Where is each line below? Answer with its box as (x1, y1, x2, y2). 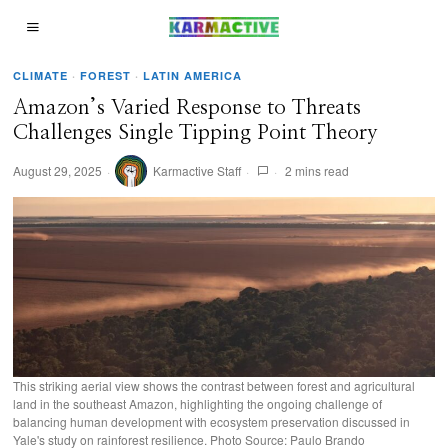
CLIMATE (13, 68, 69, 83)
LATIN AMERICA (143, 68, 243, 83)
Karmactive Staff (153, 162, 242, 179)
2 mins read (282, 162, 350, 179)
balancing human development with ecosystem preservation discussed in (13, 413, 411, 431)
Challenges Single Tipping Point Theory (13, 122, 379, 143)
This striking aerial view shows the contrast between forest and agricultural (13, 377, 416, 395)
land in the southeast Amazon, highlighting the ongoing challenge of (13, 395, 383, 413)
